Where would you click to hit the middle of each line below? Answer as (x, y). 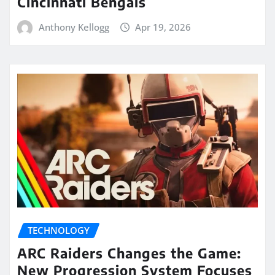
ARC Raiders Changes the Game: (129, 253)
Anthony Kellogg (74, 27)
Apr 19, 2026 (163, 27)
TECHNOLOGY (59, 230)
